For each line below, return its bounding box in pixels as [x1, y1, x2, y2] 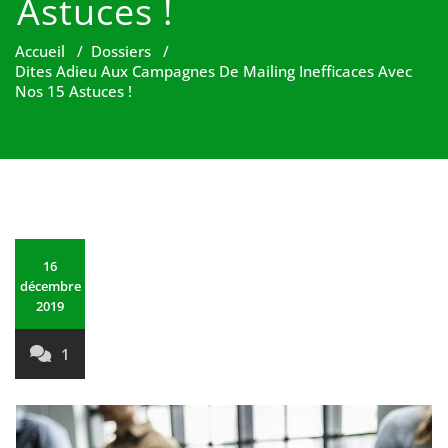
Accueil [15, 41, 65, 61]
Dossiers [91, 41, 151, 61]
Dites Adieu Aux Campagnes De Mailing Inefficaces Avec [15, 61, 412, 81]
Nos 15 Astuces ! [15, 81, 132, 101]
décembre [19, 277, 81, 295]
